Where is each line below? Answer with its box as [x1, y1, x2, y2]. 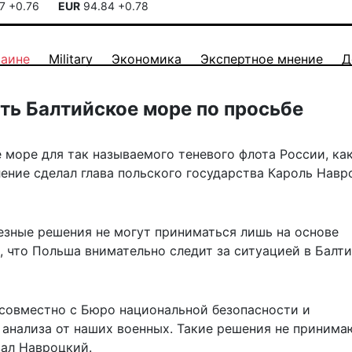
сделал [34, 165, 77, 181]
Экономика [112, 51, 181, 67]
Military [49, 51, 93, 67]
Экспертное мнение [200, 51, 323, 67]
